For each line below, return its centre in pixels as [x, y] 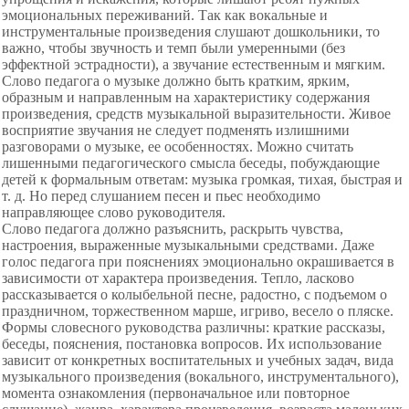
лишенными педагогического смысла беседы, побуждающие [191, 163]
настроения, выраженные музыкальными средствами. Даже [188, 245]
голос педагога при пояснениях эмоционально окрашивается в [198, 262]
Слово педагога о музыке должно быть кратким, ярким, [176, 81]
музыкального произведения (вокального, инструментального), [200, 377]
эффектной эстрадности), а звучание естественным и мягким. [194, 64]
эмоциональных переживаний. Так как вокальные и [165, 15]
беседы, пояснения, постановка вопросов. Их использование [192, 344]
